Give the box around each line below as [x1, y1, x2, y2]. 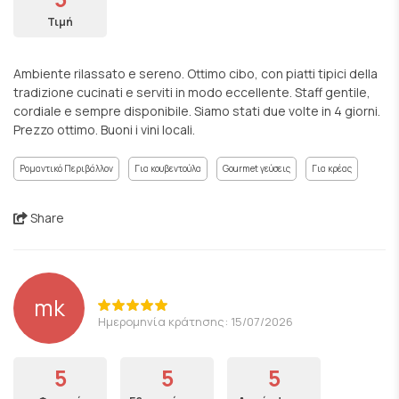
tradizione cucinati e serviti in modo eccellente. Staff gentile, [13, 84, 370, 101]
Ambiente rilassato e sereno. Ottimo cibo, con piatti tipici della [13, 65, 378, 82]
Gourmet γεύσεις [223, 162, 290, 175]
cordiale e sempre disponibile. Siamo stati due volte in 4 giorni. [13, 102, 380, 119]
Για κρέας [312, 162, 352, 175]
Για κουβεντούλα [134, 162, 201, 175]
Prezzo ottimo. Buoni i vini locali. [13, 121, 195, 138]
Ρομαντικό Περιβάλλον [20, 162, 113, 175]
